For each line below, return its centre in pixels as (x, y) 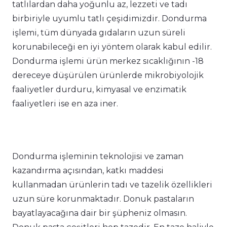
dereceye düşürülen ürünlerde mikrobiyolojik (108, 75)
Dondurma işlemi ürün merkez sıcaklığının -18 (108, 61)
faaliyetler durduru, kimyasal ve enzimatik (99, 90)
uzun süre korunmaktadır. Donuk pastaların (103, 199)
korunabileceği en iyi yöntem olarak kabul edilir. (112, 47)
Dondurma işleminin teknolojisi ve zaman (98, 157)
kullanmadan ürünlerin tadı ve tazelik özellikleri (112, 185)
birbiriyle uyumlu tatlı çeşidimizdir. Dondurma (109, 19)
